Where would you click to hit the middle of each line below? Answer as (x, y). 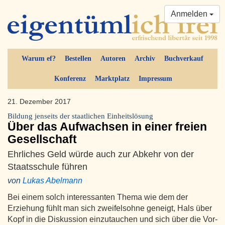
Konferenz (70, 79)
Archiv (145, 59)
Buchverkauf (184, 59)
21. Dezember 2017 (40, 102)
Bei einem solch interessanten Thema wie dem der (98, 197)
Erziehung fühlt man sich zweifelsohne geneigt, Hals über (110, 208)
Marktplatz (112, 79)
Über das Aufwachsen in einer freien (107, 127)
